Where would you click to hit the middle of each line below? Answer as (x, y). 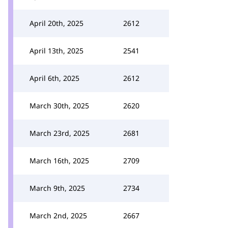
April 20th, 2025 (56, 23)
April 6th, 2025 (54, 78)
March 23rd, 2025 (60, 133)
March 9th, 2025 (57, 188)
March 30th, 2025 (59, 106)
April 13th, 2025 (56, 51)
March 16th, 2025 (59, 161)
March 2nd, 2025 (58, 216)
